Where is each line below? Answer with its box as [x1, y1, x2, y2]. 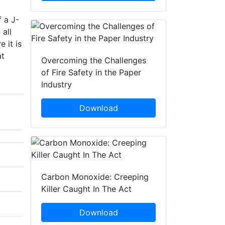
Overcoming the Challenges [41, 55, 146, 66]
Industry [41, 79, 72, 90]
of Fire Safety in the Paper [41, 67, 141, 78]
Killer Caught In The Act [41, 184, 132, 194]
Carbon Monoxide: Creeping [41, 172, 149, 182]
